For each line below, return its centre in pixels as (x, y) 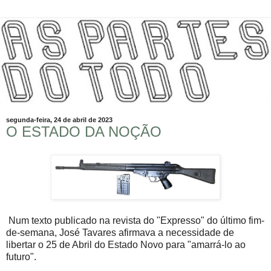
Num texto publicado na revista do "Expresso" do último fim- (135, 220)
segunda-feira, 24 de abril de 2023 (59, 120)
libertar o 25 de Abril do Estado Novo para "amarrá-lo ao (126, 244)
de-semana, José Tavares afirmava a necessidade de (120, 232)
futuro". (21, 256)
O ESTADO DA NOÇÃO (84, 132)
